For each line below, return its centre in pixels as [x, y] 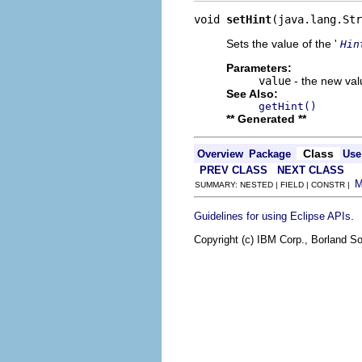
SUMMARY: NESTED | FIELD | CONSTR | [275, 184]
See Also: [252, 93]
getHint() [288, 106]
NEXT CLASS [311, 170]
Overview [220, 154]
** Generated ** [266, 118]
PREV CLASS [234, 170]
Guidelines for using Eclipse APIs [272, 216]
